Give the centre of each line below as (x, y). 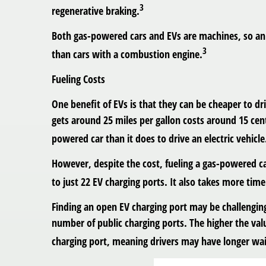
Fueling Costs (78, 79)
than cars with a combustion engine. (127, 54)
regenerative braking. (96, 10)
